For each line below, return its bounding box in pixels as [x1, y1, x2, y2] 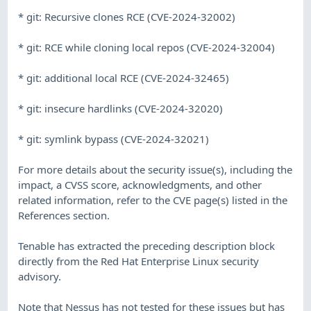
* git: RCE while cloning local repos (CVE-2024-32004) [18, 40, 276, 54]
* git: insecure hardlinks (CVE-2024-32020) [18, 101, 224, 115]
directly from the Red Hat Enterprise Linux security [18, 253, 260, 268]
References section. [18, 208, 110, 222]
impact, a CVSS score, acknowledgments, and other [18, 177, 262, 192]
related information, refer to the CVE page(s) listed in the [18, 192, 288, 207]
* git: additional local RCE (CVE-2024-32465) [18, 70, 230, 85]
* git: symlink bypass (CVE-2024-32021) [18, 131, 210, 146]
